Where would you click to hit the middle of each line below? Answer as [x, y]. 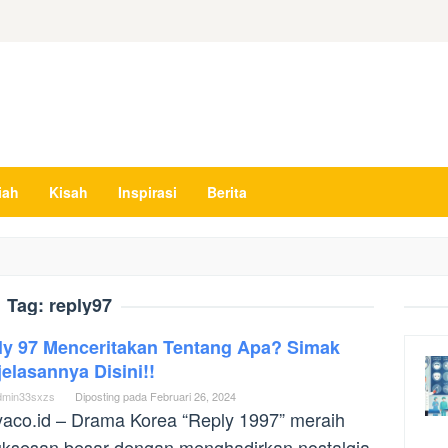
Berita [227, 192]
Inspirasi [147, 192]
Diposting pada [112, 396]
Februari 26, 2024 [193, 396]
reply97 [80, 305]
